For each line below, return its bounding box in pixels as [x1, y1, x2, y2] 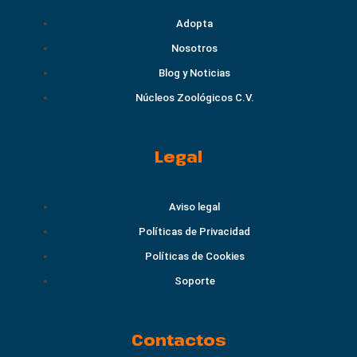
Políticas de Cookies [144, 250, 245, 263]
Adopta [176, 18, 213, 30]
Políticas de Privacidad [139, 226, 250, 238]
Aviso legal [169, 201, 220, 214]
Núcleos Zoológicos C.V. [135, 92, 254, 104]
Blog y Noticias [159, 67, 230, 80]
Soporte [174, 275, 215, 288]
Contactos [131, 329, 226, 351]
